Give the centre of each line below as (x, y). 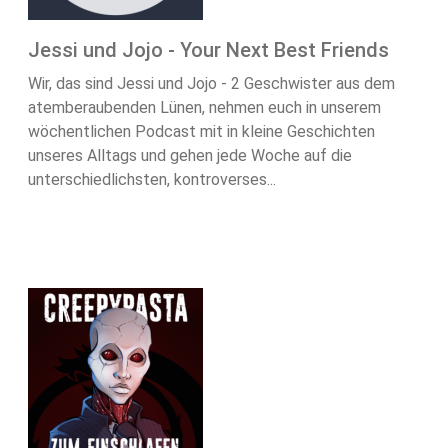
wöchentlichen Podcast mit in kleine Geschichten (201, 132)
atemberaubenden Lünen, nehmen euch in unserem (204, 108)
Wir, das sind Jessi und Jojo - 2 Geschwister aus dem (211, 84)
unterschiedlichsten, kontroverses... (152, 180)
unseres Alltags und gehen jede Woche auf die (190, 156)
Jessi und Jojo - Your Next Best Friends (208, 50)
